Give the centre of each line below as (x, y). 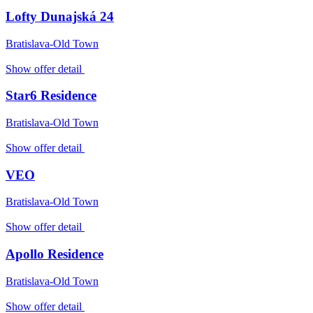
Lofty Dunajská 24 (60, 16)
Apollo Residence (54, 254)
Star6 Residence (51, 96)
